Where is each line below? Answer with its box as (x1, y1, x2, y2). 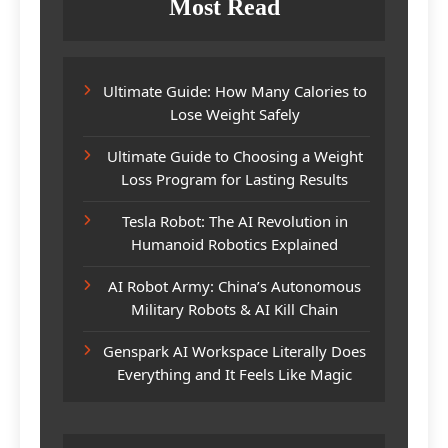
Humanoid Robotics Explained (131, 233, 338, 254)
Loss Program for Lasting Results (121, 168, 348, 189)
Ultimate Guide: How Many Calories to (102, 80, 367, 101)
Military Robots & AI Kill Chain (131, 298, 338, 319)
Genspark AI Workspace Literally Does (103, 340, 366, 361)
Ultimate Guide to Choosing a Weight (106, 145, 363, 166)
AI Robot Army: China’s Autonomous (108, 275, 361, 296)
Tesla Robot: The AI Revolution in (121, 210, 348, 231)
